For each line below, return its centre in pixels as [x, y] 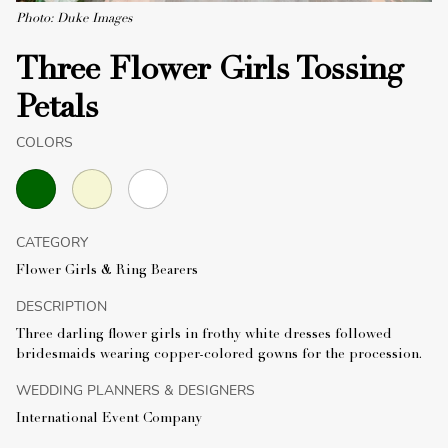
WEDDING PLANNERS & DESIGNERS [135, 390]
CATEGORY [52, 242]
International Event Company [109, 418]
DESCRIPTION [61, 306]
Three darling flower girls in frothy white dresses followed [204, 334]
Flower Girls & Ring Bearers [107, 270]
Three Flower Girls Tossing [209, 71]
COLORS [44, 142]
